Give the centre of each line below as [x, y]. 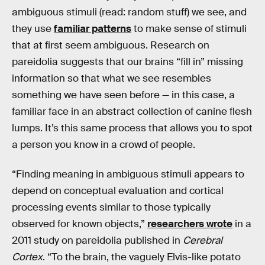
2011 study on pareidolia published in [97, 240]
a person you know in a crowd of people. [104, 144]
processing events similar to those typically [111, 207]
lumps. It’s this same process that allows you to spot [132, 128]
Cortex [27, 257]
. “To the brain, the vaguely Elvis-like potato [142, 257]
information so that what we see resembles [112, 78]
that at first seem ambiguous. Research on [111, 45]
